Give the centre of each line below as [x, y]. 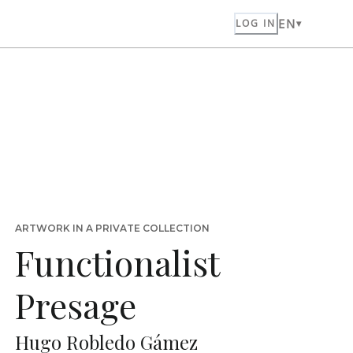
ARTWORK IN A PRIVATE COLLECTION [112, 228]
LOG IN [256, 23]
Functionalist [117, 262]
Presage [75, 305]
